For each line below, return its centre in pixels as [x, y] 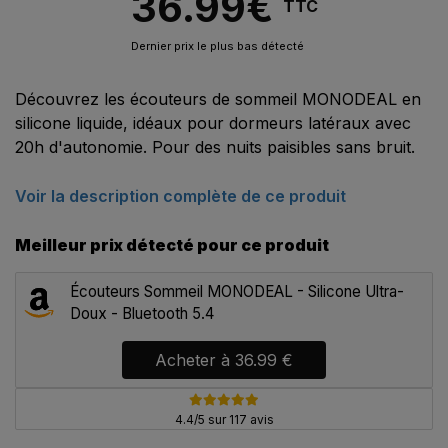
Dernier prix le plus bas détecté [217, 46]
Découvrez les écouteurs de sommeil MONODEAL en [218, 99]
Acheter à [195, 360]
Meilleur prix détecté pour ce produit [172, 245]
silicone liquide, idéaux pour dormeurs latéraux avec [213, 123]
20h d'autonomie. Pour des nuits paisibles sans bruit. [215, 147]
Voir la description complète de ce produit [180, 196]
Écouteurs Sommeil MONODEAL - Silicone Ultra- [237, 292]
